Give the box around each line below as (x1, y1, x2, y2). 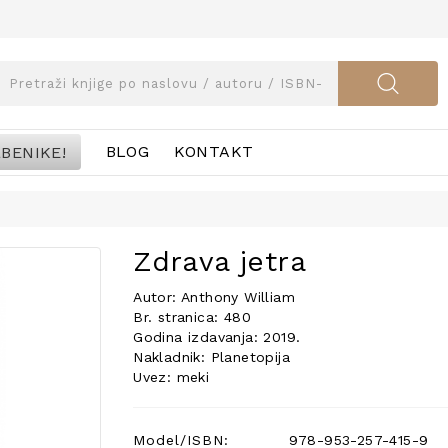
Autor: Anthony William (133, 289, 295, 305)
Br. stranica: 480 (133, 309, 251, 325)
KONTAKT (173, 142, 254, 161)
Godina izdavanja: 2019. (133, 329, 301, 345)
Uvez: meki (133, 369, 210, 385)
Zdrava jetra (133, 245, 306, 278)
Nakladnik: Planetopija (133, 349, 290, 365)
